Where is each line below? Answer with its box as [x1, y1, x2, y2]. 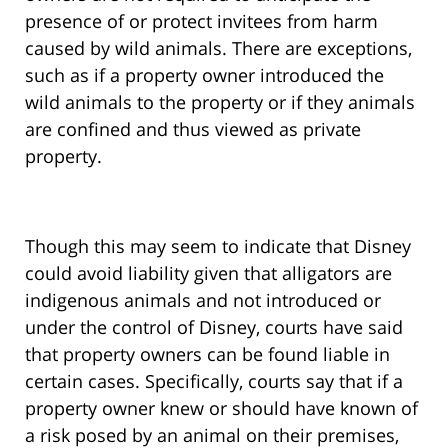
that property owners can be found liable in [25, 342, 390, 367]
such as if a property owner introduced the [25, 63, 384, 88]
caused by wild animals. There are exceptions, [25, 36, 412, 61]
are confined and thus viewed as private [25, 117, 361, 142]
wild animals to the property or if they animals [25, 90, 415, 115]
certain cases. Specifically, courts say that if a [25, 369, 403, 394]
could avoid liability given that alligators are [25, 261, 392, 286]
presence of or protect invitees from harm [25, 9, 378, 34]
